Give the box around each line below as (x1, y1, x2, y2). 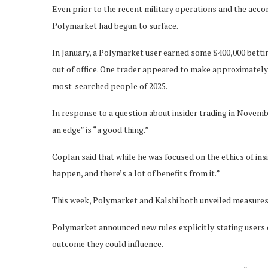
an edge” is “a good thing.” (52, 124, 149, 135)
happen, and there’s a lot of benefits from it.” (52, 167, 220, 179)
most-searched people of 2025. (52, 80, 167, 92)
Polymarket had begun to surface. (52, 20, 178, 31)
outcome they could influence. (52, 238, 163, 249)
